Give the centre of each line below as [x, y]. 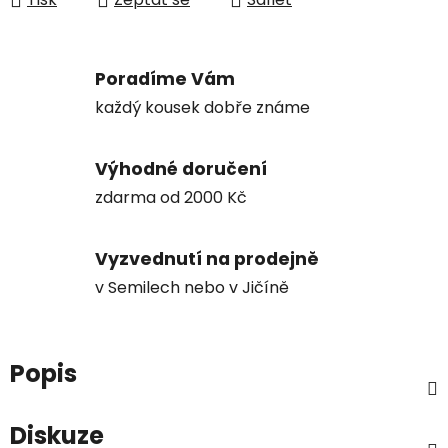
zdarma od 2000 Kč [171, 197]
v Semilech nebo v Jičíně [192, 287]
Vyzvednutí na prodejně [207, 258]
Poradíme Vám [165, 78]
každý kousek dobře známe [202, 107]
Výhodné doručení [181, 168]
